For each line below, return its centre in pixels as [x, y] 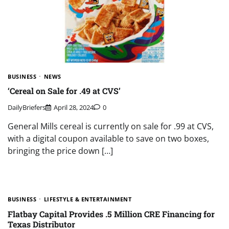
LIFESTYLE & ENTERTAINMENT [87, 199]
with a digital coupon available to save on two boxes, [108, 139]
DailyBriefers [27, 108]
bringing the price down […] [60, 151]
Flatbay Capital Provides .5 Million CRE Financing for [111, 214]
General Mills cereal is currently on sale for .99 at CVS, [111, 127]
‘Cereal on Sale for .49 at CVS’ [64, 91]
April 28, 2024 [74, 108]
